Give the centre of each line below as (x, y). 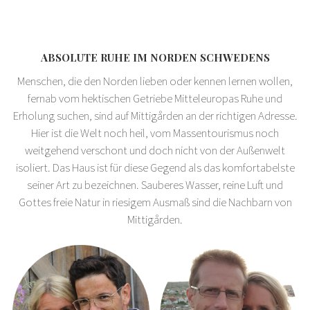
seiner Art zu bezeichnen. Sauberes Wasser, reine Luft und (155, 184)
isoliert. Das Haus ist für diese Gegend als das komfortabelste (155, 167)
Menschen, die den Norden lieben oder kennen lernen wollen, (155, 81)
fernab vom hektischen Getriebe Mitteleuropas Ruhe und (155, 98)
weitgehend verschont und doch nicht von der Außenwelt (155, 150)
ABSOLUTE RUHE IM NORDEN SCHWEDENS (155, 57)
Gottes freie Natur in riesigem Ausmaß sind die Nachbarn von (155, 202)
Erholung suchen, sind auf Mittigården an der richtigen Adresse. (155, 115)
